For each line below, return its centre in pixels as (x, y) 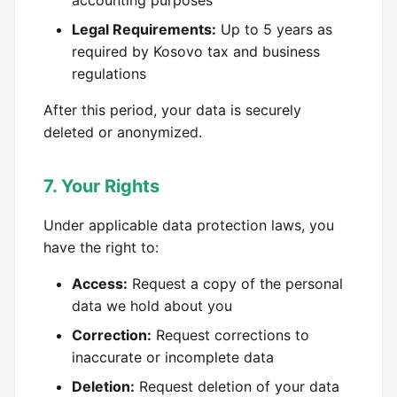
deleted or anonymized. (123, 132)
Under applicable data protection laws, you (189, 225)
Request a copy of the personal (235, 284)
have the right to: (101, 247)
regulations (109, 74)
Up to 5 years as (274, 29)
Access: (100, 284)
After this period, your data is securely (172, 110)
